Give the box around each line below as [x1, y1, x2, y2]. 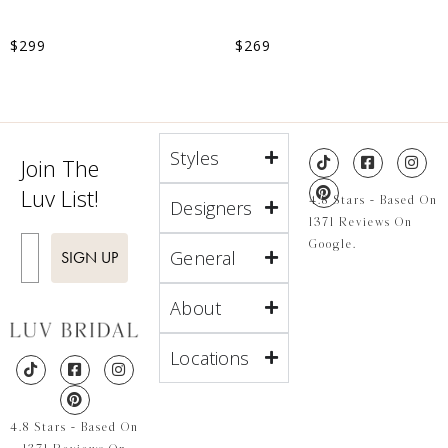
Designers [170, 195, 253, 220]
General [170, 245, 237, 270]
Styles [170, 145, 220, 170]
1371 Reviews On [308, 215, 413, 228]
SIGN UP [61, 247, 119, 267]
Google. [308, 237, 357, 250]
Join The [21, 152, 99, 183]
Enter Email [20, 231, 107, 249]
